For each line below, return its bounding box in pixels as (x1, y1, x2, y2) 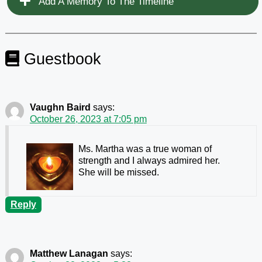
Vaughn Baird (29, 102, 91, 112)
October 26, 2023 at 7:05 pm (29, 113, 147, 124)
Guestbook (19, 49, 101, 68)
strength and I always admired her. (78, 155, 220, 166)
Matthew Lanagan (29, 248, 108, 258)
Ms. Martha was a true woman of (78, 143, 212, 154)
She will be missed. (78, 167, 159, 177)
